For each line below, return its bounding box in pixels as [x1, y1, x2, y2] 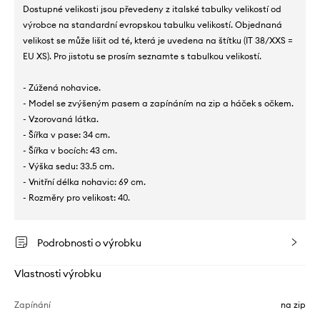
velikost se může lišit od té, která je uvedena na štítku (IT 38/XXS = [23, 35, 293, 46]
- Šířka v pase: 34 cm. [23, 129, 110, 141]
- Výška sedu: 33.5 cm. [23, 161, 114, 172]
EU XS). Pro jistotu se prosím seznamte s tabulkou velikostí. [23, 51, 261, 62]
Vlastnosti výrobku [14, 267, 101, 281]
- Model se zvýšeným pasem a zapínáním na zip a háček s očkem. [23, 98, 294, 109]
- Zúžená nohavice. [23, 82, 101, 94]
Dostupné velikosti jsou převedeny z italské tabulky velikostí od [23, 4, 281, 15]
